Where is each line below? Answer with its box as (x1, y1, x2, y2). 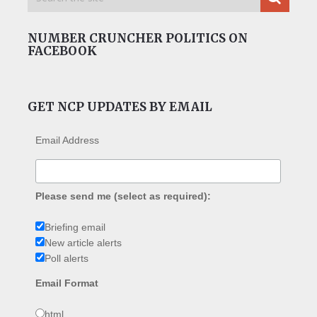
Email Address (35, 134, 100, 146)
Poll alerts (45, 253, 89, 265)
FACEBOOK (27, 42, 97, 59)
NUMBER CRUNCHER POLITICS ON (27, 30, 248, 46)
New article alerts (45, 237, 122, 249)
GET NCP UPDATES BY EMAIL (27, 98, 212, 115)
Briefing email (45, 221, 106, 234)
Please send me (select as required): (35, 190, 212, 202)
